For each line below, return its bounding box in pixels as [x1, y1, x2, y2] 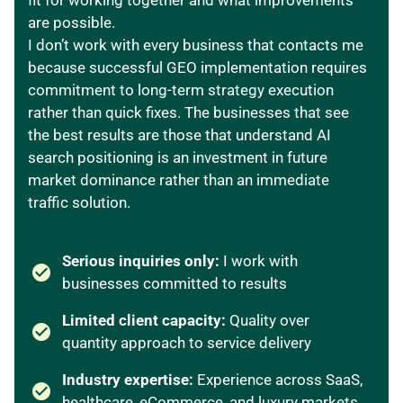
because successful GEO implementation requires [28, 58, 367, 77]
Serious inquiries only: [62, 252, 223, 271]
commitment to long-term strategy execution [28, 81, 334, 100]
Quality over [229, 311, 309, 330]
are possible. [28, 13, 115, 32]
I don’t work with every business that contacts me [28, 36, 363, 55]
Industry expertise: [62, 371, 197, 390]
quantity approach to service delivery [62, 334, 311, 353]
